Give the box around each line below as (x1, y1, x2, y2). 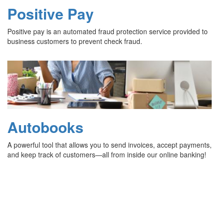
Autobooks (7, 116, 84, 137)
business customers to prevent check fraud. (7, 36, 142, 46)
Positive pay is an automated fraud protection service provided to (7, 26, 208, 37)
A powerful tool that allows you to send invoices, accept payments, (7, 139, 212, 150)
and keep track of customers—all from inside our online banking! (7, 149, 206, 159)
